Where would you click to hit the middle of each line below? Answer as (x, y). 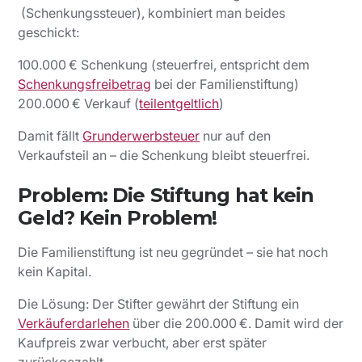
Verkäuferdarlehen (74, 324)
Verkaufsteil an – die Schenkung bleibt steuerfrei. (164, 156)
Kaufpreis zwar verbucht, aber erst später (143, 343)
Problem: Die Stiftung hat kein (166, 196)
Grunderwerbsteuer (141, 136)
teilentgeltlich (179, 104)
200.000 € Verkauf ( (79, 104)
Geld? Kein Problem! (118, 218)
